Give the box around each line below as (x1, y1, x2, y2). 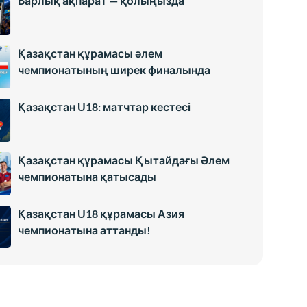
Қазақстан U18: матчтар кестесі (17, 100, 191, 114)
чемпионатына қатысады (17, 169, 156, 183)
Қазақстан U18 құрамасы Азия (17, 206, 184, 220)
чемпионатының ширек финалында (17, 63, 210, 77)
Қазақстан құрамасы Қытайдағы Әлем (17, 153, 230, 167)
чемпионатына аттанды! (17, 223, 151, 236)
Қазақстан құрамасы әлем (17, 47, 162, 60)
